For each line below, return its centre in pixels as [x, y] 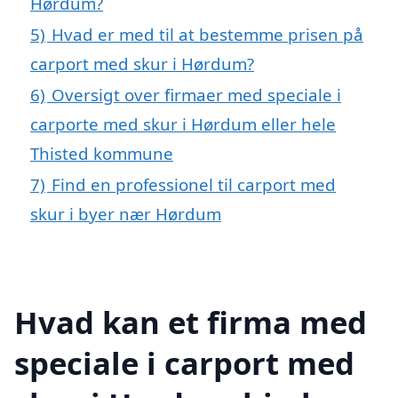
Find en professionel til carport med [194, 185]
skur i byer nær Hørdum [126, 214]
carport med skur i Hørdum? [142, 64]
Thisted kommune [102, 154]
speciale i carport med [184, 362]
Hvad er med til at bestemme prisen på [207, 35]
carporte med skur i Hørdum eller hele [183, 124]
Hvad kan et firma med [191, 322]
